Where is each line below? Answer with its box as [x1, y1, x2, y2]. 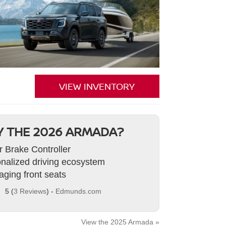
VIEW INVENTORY [59, 80, 135, 92]
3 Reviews [13, 187, 46, 195]
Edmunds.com [55, 187, 101, 195]
